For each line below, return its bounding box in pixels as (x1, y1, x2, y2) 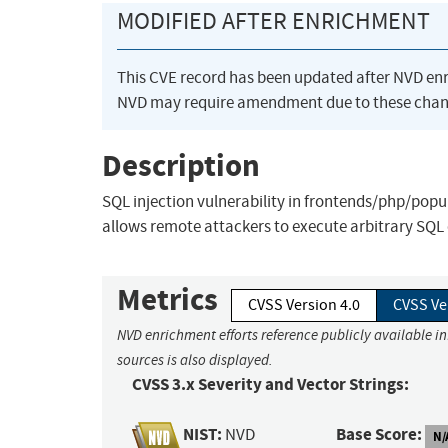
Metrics (117, 279, 218, 321)
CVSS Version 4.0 (248, 295, 360, 316)
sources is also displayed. (117, 351, 273, 370)
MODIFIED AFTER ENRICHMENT (117, 6, 430, 37)
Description (102, 144, 260, 186)
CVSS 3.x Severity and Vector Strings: (132, 373, 409, 397)
